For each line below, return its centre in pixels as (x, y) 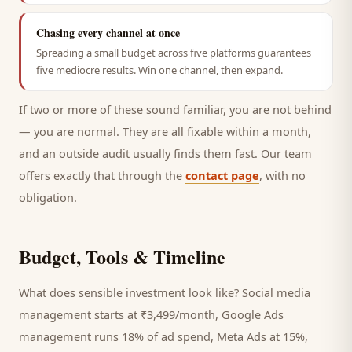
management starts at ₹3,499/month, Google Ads (151, 314)
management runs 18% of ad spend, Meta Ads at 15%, (163, 336)
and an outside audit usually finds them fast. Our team (165, 153)
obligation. (48, 197)
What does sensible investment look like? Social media (165, 292)
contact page (222, 175)
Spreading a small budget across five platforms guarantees (174, 53)
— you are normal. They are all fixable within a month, (165, 131)
